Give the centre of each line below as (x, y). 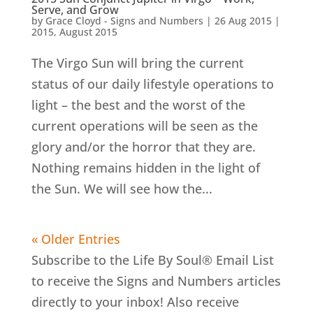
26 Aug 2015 (243, 21)
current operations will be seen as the (144, 126)
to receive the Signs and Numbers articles (156, 281)
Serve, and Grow (75, 10)
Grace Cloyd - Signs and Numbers (124, 21)
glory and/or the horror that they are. (143, 147)
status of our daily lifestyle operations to (152, 84)
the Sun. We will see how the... (122, 189)
